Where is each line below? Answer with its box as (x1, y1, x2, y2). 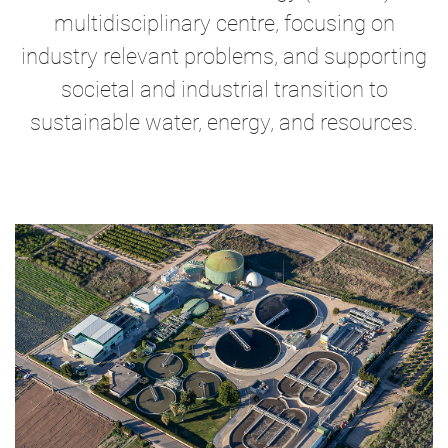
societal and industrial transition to (60, 76, 388, 102)
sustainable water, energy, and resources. (30, 109, 418, 135)
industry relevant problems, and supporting (21, 43, 427, 69)
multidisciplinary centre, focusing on (53, 10, 395, 36)
